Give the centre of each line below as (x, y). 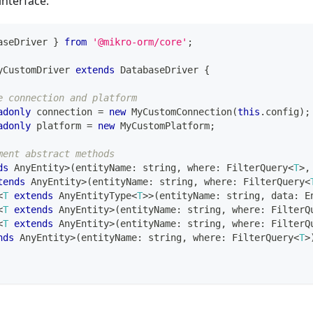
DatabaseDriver (159, 70)
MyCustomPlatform (165, 125)
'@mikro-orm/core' (140, 42)
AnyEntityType (92, 195)
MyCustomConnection (182, 111)
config (282, 111)
